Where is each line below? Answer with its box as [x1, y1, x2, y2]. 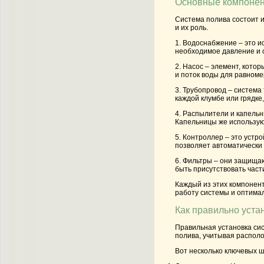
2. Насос [175, 62, 203, 71]
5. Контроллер [175, 133, 223, 142]
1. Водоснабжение [175, 39, 237, 48]
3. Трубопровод [175, 86, 226, 95]
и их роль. [175, 24, 208, 32]
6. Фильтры [175, 157, 212, 166]
